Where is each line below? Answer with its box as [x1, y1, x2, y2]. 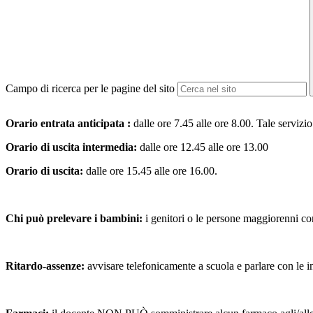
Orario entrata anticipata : [6, 117, 133, 130]
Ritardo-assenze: [6, 260, 87, 272]
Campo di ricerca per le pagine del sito [6, 82, 175, 95]
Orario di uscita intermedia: [6, 141, 140, 154]
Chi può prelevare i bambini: [6, 212, 145, 225]
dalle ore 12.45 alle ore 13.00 [140, 141, 268, 154]
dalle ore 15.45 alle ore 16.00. [86, 165, 217, 177]
